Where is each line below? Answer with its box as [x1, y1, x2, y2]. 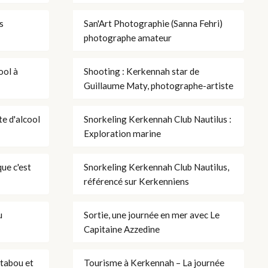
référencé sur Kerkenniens [84, 175, 189, 187]
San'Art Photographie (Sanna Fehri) [84, 17, 223, 29]
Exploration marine [84, 127, 161, 139]
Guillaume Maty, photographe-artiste [84, 80, 233, 91]
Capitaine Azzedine [84, 223, 160, 234]
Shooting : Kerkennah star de [84, 65, 199, 77]
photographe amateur [84, 32, 172, 43]
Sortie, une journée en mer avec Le [84, 209, 220, 220]
